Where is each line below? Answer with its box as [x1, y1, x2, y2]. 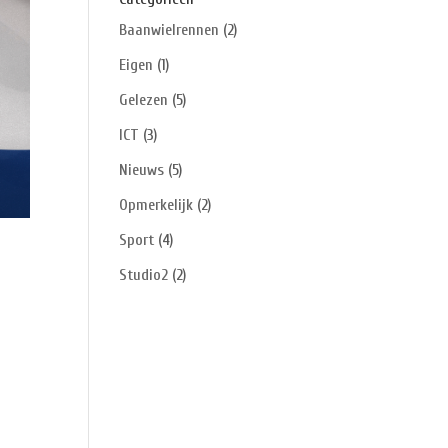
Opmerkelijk [119, 196, 194, 214]
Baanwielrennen [119, 21, 220, 39]
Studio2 [119, 266, 169, 284]
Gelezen [119, 91, 169, 109]
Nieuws [119, 161, 165, 179]
